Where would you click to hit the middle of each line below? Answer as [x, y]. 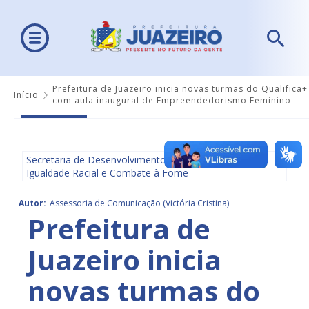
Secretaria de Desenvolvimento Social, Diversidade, [141, 160]
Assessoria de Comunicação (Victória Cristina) [139, 203]
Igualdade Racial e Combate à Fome [107, 173]
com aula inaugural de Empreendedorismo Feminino [172, 101]
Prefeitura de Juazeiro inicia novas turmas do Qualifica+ [180, 89]
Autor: [32, 203]
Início [26, 94]
